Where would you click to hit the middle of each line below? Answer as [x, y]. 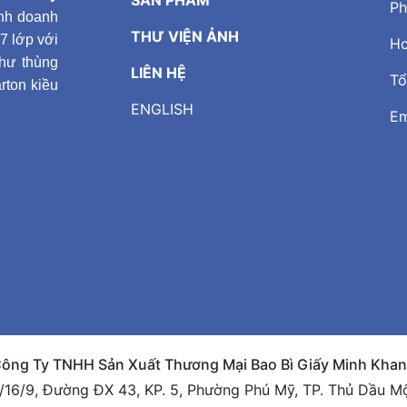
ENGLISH [162, 109]
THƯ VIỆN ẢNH [185, 36]
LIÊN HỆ [159, 73]
